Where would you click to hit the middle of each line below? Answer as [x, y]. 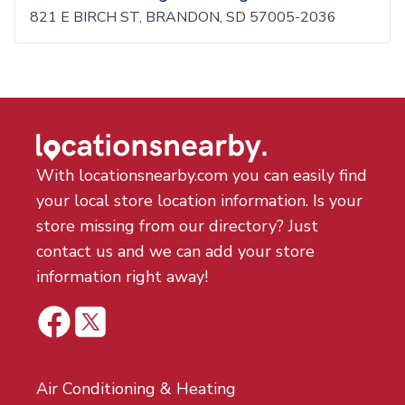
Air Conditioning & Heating [136, 389]
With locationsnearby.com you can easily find [202, 175]
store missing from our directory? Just [177, 226]
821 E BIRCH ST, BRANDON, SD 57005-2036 [183, 17]
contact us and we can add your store [175, 251]
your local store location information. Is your [199, 201]
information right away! [122, 277]
